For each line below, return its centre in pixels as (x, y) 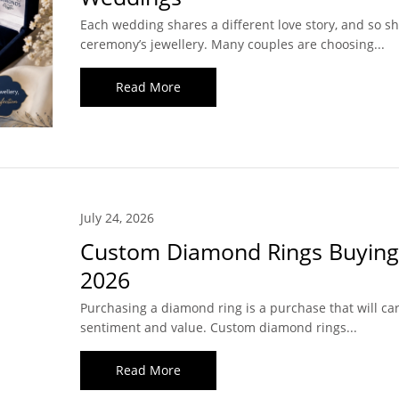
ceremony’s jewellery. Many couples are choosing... (232, 45)
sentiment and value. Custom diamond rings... (218, 328)
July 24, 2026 (117, 218)
